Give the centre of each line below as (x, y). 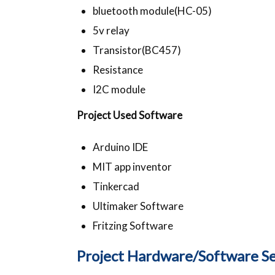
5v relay (111, 30)
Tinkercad (116, 186)
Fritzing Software (133, 225)
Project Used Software (130, 115)
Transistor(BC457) (137, 50)
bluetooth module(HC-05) (152, 10)
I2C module (119, 89)
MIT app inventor (132, 166)
